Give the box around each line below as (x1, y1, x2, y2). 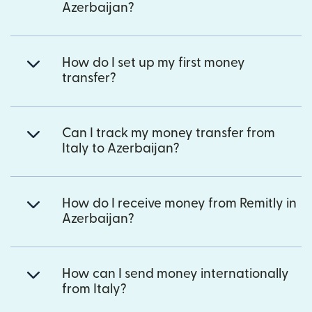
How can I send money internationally (62, 267, 289, 281)
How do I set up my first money (62, 56, 245, 70)
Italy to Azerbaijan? (62, 141, 180, 155)
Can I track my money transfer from (62, 126, 275, 140)
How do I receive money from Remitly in (62, 196, 297, 210)
